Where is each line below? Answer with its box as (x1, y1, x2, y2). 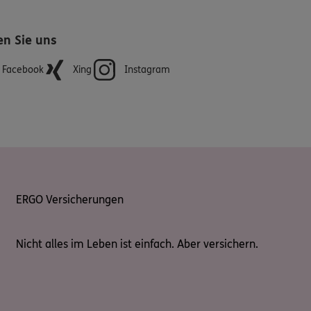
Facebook (1, 63, 44, 76)
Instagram (124, 63, 170, 76)
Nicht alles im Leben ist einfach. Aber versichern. (16, 237, 258, 251)
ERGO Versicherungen (16, 192, 124, 206)
